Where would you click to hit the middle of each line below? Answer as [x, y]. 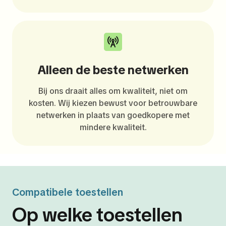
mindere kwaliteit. [113, 127]
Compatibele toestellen [68, 192]
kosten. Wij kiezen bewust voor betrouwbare [113, 103]
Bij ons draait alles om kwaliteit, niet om [113, 91]
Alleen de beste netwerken [113, 70]
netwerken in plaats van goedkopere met [113, 115]
